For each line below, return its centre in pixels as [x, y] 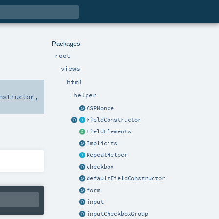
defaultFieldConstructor [126, 179]
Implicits [102, 143]
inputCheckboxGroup [117, 214]
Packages [66, 44]
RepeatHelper [107, 155]
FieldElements [109, 132]
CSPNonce [100, 108]
